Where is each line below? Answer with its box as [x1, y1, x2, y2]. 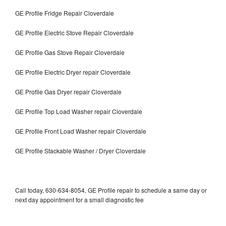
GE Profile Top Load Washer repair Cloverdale [15, 106, 142, 116]
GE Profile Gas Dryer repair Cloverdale [15, 87, 122, 96]
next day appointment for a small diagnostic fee [15, 195, 144, 204]
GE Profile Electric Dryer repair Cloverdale [15, 67, 131, 76]
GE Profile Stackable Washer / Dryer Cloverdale [15, 146, 146, 155]
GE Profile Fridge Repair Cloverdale [15, 8, 114, 17]
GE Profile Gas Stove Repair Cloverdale [15, 47, 125, 56]
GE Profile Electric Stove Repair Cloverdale [15, 28, 134, 37]
